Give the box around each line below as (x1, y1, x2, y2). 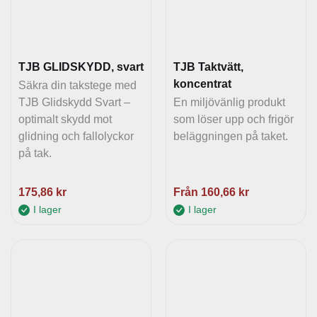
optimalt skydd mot (18, 113, 112, 126)
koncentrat (173, 78, 231, 91)
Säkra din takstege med (18, 79, 137, 92)
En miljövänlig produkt (173, 96, 285, 109)
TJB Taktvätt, (173, 61, 243, 74)
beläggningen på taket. (173, 130, 288, 143)
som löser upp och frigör (173, 113, 294, 126)
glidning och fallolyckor (18, 130, 134, 143)
